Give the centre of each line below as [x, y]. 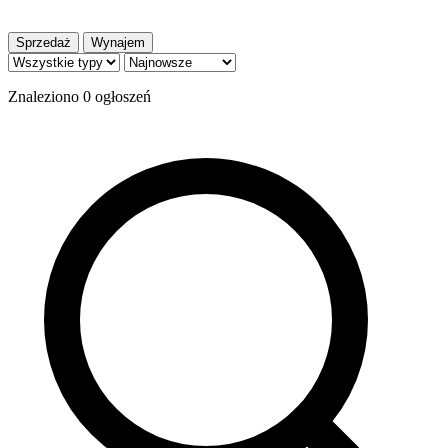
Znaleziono [45, 96]
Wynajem [118, 42]
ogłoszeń [121, 96]
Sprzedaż [43, 42]
